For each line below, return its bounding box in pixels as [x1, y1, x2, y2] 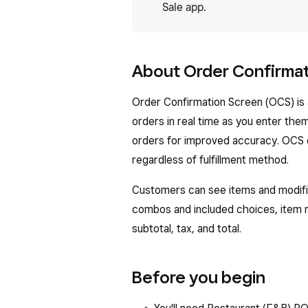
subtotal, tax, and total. [132, 222, 241, 235]
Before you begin [132, 267, 265, 287]
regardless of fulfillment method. [132, 153, 289, 166]
